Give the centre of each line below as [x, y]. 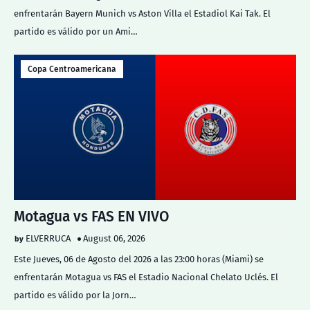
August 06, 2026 [114, 238]
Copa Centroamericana [72, 69]
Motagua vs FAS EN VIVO [92, 217]
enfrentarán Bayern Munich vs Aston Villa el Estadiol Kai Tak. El [142, 13]
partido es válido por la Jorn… [75, 295]
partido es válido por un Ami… [76, 31]
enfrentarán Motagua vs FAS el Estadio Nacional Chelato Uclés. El [146, 277]
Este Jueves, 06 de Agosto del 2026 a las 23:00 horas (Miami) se [139, 259]
